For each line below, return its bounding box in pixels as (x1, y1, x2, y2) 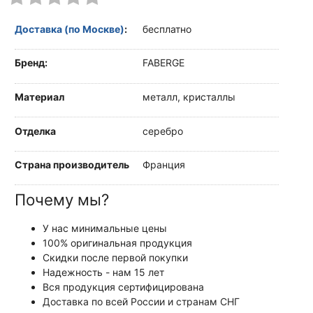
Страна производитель (15, 159, 129, 171)
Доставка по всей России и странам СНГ (43, 296, 240, 308)
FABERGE (143, 57, 184, 69)
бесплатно (143, 22, 191, 35)
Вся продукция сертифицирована (43, 281, 204, 293)
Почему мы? (15, 190, 109, 210)
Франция (143, 159, 185, 171)
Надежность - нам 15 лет (43, 266, 164, 279)
